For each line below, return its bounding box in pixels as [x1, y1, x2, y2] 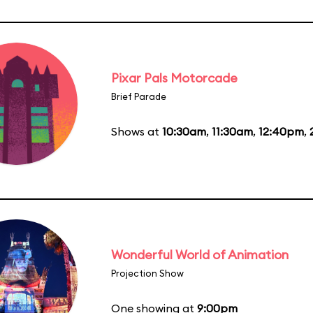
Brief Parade [111, 90, 166, 102]
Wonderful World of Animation [111, 246, 289, 263]
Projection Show [111, 267, 184, 279]
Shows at [111, 124, 162, 138]
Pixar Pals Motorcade [111, 69, 238, 86]
